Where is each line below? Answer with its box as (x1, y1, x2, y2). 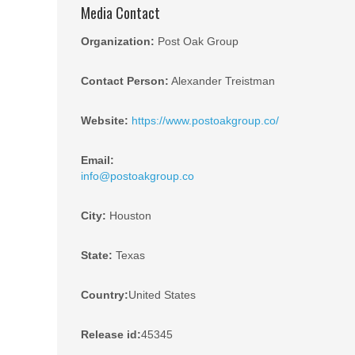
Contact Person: (81, 74, 169, 87)
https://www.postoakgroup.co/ (132, 114, 279, 127)
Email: (81, 154, 114, 166)
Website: (81, 114, 128, 127)
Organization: (81, 35, 155, 48)
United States (128, 288, 196, 301)
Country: (81, 288, 128, 301)
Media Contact (81, 2, 160, 23)
